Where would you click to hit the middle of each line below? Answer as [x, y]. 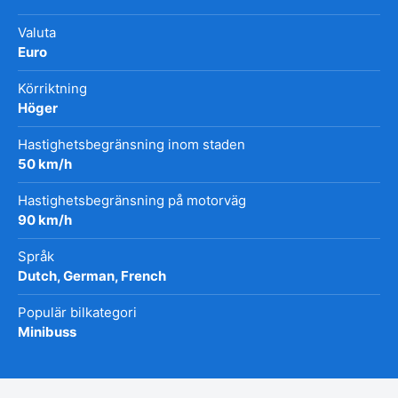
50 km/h [45, 163]
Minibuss [47, 331]
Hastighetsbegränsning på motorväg [132, 200]
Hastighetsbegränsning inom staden [131, 144]
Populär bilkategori [77, 312]
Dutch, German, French [92, 275]
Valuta [37, 32]
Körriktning [52, 88]
